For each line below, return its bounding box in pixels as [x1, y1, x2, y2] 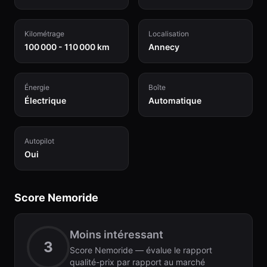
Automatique [148, 95, 201, 105]
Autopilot [24, 136, 54, 145]
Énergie [24, 83, 49, 92]
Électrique [24, 95, 66, 105]
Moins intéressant [70, 228, 163, 241]
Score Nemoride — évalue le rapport [70, 245, 212, 255]
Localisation [148, 29, 189, 38]
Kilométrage [24, 29, 64, 38]
